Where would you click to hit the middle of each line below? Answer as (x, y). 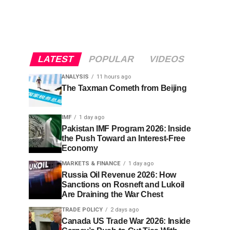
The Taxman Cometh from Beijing (124, 88)
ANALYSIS (75, 77)
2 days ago (124, 210)
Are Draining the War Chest (112, 194)
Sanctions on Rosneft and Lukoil (123, 185)
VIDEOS (167, 59)
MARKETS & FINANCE (91, 164)
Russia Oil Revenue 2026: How (119, 175)
